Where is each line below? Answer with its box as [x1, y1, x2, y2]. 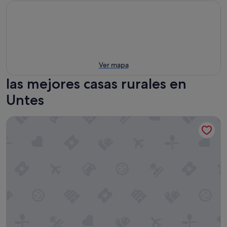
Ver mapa [98, 60, 129, 69]
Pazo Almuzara [6, 116, 59, 126]
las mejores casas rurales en [6, 75, 186, 92]
